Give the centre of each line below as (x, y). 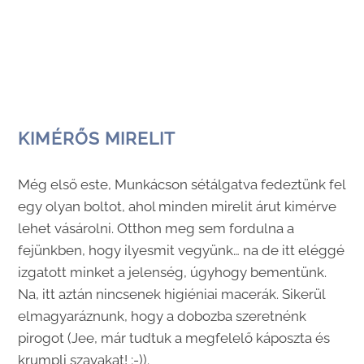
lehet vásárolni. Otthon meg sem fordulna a (156, 228)
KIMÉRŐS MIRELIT (97, 139)
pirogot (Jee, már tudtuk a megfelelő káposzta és (174, 338)
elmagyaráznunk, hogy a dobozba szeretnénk (162, 316)
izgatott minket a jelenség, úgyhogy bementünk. (173, 272)
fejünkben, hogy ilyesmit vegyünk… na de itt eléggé (182, 250)
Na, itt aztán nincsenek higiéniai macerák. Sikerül (172, 294)
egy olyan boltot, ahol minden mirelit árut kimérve (178, 206)
